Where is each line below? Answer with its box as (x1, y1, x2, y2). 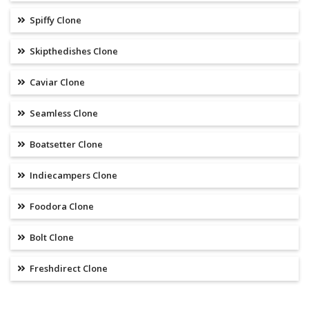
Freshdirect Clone (28, 262, 108, 275)
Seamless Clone (28, 107, 98, 120)
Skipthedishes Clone (28, 45, 118, 58)
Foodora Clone (28, 200, 94, 213)
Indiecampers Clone (28, 169, 117, 182)
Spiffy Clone (28, 14, 81, 27)
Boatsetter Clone (28, 138, 103, 151)
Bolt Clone (28, 231, 74, 244)
